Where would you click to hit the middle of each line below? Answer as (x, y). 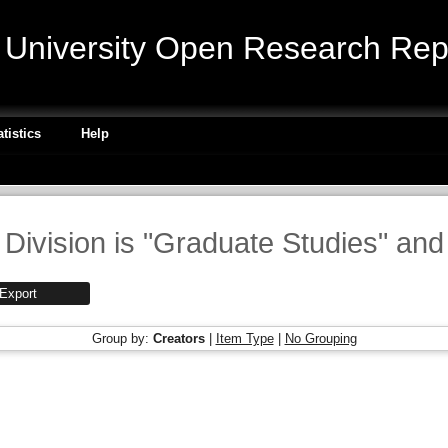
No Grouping (320, 338)
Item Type (244, 338)
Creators (178, 338)
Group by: (122, 338)
